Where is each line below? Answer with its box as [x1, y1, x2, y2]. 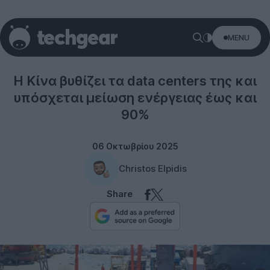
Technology [114, 42, 156, 51]
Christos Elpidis [118, 163, 187, 174]
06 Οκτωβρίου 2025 [92, 141, 178, 151]
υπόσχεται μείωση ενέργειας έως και [13, 90, 257, 105]
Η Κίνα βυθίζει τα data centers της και [13, 73, 257, 89]
